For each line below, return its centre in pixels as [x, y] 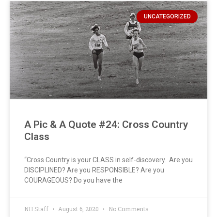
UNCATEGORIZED [167, 17]
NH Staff [37, 209]
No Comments [128, 209]
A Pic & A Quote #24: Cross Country [106, 125]
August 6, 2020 [78, 209]
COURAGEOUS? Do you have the [73, 180]
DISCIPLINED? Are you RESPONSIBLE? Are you [94, 170]
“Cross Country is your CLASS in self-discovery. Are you [108, 160]
